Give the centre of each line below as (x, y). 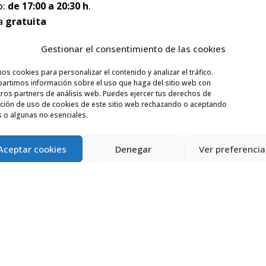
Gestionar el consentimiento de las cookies (133, 49)
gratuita (26, 21)
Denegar (133, 149)
